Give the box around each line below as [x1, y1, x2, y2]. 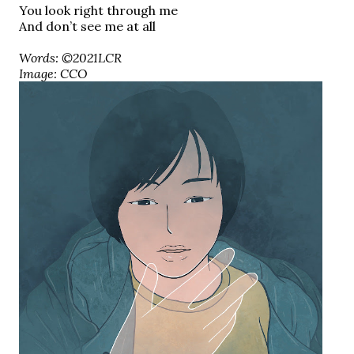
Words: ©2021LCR [19, 50, 122, 66]
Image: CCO [19, 66, 88, 81]
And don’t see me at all [19, 18, 156, 34]
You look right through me [19, 2, 178, 18]
